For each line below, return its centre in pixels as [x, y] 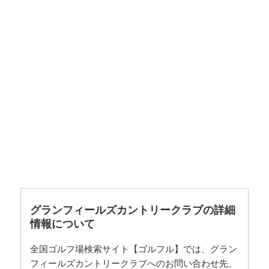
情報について [63, 224]
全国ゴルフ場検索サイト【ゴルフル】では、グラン [134, 249]
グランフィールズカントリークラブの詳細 [133, 210]
